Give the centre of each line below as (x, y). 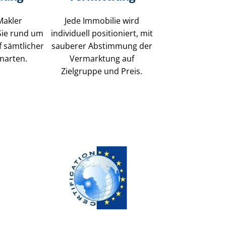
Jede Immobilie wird (102, 20)
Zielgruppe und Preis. (102, 71)
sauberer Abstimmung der (102, 46)
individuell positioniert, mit (102, 33)
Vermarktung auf (102, 58)
